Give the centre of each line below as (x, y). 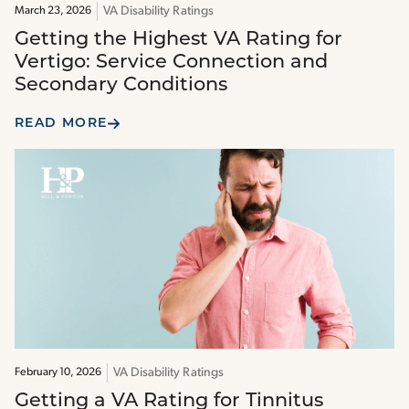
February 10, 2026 (58, 372)
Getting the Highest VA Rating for (178, 40)
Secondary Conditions (121, 86)
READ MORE (61, 124)
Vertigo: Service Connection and (171, 63)
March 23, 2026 (53, 11)
